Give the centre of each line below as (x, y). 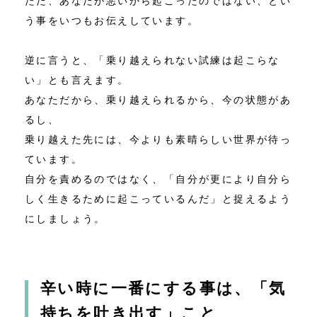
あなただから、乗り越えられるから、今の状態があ (158, 100)
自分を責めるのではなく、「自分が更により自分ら (158, 179)
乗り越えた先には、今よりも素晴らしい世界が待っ (158, 140)
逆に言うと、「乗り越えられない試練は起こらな (152, 60)
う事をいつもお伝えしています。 (112, 21)
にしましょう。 (65, 219)
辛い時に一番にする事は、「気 (163, 289)
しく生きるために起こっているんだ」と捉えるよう (158, 199)
